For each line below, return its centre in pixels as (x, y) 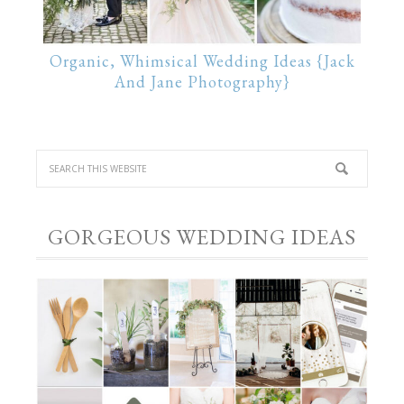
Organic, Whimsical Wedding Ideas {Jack (202, 60)
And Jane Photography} (202, 81)
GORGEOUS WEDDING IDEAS (202, 236)
